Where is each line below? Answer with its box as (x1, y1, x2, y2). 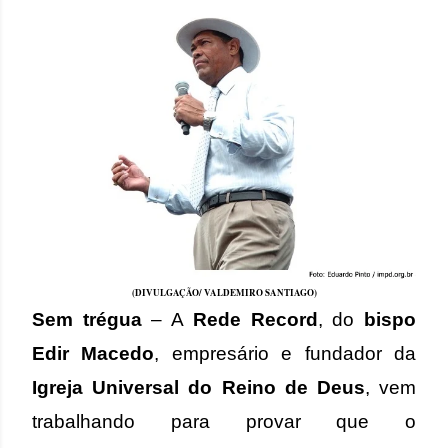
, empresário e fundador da (154, 343, 417, 364)
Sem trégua (32, 309, 142, 330)
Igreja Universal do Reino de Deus (32, 377, 365, 398)
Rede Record (192, 309, 318, 330)
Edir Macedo (32, 343, 155, 364)
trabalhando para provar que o (32, 411, 416, 432)
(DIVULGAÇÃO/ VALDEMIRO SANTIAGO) (131, 286, 317, 299)
